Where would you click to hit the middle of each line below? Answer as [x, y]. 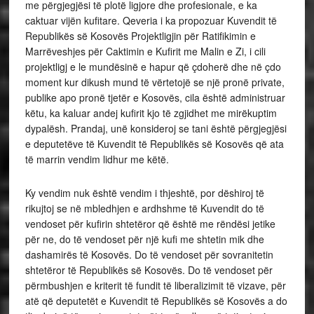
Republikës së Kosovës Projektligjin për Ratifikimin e [140, 36]
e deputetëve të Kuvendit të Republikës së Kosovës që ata [154, 144]
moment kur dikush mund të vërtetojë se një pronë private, [155, 82]
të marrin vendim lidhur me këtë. [97, 159]
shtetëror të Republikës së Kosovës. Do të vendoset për [149, 270]
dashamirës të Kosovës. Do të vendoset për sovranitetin [149, 254]
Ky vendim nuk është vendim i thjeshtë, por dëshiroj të [144, 193]
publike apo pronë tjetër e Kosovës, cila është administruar [155, 97]
